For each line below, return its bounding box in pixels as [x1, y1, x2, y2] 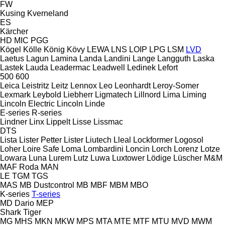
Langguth [157, 54, 191, 63]
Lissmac [93, 117, 123, 126]
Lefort [158, 63, 178, 72]
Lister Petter [19, 135, 62, 144]
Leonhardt [115, 81, 151, 90]
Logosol [175, 135, 203, 144]
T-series [32, 189, 60, 198]
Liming [182, 90, 206, 99]
